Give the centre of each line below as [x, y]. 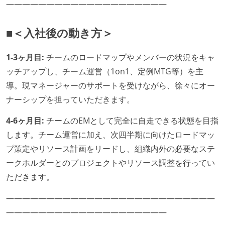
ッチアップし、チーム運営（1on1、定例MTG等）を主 [105, 72]
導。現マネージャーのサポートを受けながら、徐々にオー [110, 86]
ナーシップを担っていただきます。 [70, 100]
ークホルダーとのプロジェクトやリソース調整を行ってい [110, 162]
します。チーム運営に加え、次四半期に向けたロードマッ [110, 134]
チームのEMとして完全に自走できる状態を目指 [131, 120]
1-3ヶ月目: [25, 58]
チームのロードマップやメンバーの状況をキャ [130, 58]
